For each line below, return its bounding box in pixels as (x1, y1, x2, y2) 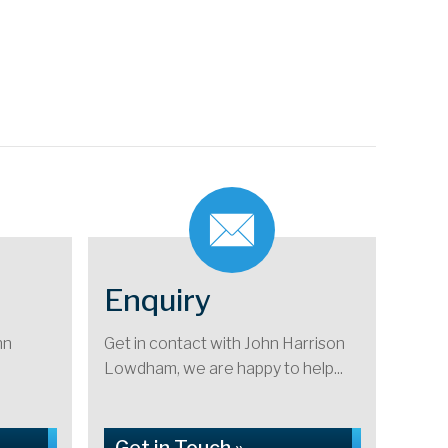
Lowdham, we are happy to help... (104, 359, 343, 378)
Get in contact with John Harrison (104, 334, 345, 353)
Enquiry (104, 282, 211, 318)
